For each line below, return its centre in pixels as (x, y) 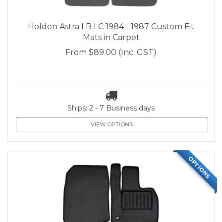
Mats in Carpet (111, 38)
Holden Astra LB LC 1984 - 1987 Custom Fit (111, 27)
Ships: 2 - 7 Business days (111, 108)
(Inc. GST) (138, 53)
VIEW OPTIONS (112, 124)
